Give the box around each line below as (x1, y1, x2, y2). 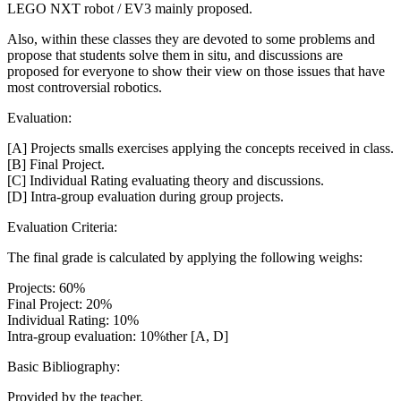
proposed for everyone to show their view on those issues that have (7, 64, 385, 80)
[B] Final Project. (7, 157, 105, 173)
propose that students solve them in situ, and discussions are (7, 47, 343, 64)
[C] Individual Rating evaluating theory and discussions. (7, 173, 324, 189)
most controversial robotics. (7, 80, 162, 96)
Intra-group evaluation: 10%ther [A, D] (7, 328, 228, 345)
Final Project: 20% (7, 296, 112, 312)
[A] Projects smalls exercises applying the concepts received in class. (7, 141, 394, 157)
